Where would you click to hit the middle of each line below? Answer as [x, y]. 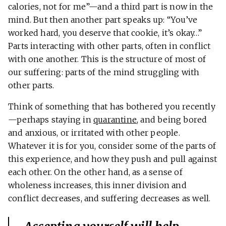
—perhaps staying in [51, 120]
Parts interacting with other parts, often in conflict [109, 46]
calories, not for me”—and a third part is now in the [111, 7]
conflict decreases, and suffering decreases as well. [109, 199]
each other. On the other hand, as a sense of [95, 172]
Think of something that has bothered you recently [112, 107]
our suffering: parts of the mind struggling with [104, 72]
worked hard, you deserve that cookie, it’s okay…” [105, 33]
